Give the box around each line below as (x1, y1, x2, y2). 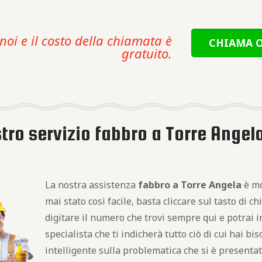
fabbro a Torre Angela (137, 178, 242, 191)
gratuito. (121, 44, 172, 62)
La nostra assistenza (44, 178, 138, 191)
